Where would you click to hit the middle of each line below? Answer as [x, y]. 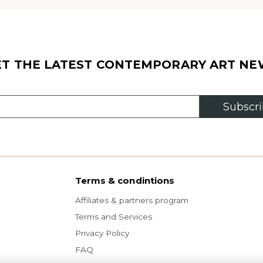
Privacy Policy [102, 233]
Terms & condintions [125, 181]
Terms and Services [113, 217]
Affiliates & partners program [131, 200]
